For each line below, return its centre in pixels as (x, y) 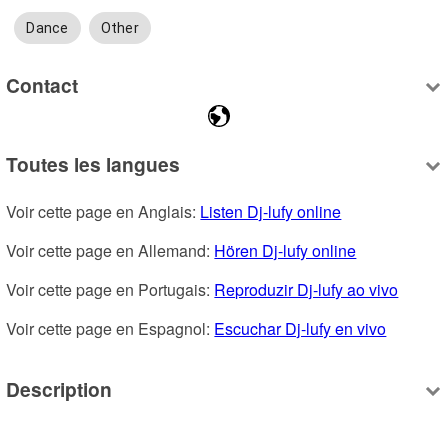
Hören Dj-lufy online (285, 251)
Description (59, 388)
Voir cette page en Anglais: (103, 212)
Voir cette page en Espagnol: (110, 329)
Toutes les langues (93, 164)
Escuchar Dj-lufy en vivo (300, 329)
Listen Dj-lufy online (271, 212)
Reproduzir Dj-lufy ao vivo (306, 290)
